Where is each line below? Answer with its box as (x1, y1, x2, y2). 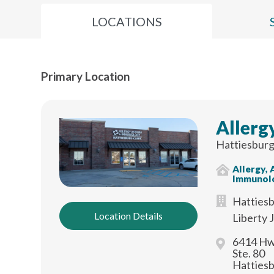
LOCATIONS (91, 14, 162, 29)
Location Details (94, 209, 163, 221)
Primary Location (41, 68, 130, 83)
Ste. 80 (232, 246, 265, 260)
